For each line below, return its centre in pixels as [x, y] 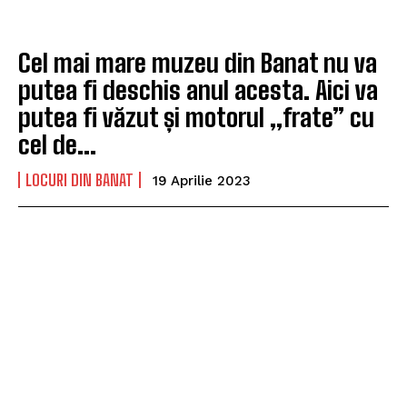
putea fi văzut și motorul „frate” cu [196, 118]
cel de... [57, 145]
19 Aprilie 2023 [202, 181]
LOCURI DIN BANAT [79, 180]
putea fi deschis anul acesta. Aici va [198, 90]
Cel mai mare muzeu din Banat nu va [198, 63]
